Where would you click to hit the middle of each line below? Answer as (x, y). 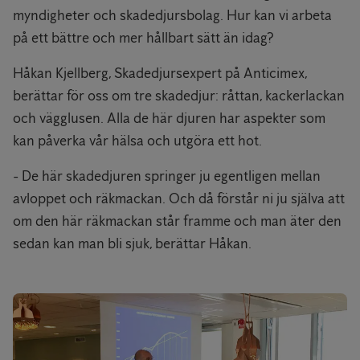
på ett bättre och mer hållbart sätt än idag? (143, 37)
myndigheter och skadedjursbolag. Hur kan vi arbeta (172, 15)
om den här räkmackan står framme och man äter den (177, 221)
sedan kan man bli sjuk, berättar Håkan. (132, 243)
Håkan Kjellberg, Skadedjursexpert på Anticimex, (160, 73)
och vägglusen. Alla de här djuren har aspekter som (169, 118)
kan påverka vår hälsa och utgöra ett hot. (137, 140)
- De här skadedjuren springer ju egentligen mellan (167, 176)
